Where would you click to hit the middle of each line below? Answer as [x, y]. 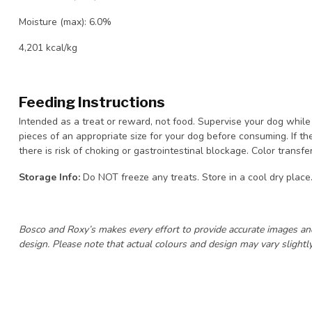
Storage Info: [51, 177]
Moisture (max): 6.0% [67, 22]
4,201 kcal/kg [48, 48]
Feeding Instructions [92, 102]
